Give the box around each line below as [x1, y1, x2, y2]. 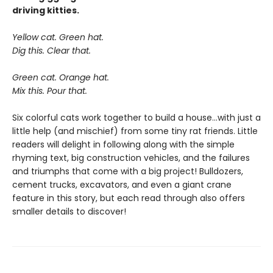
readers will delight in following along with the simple [12, 138, 235, 151]
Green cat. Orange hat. [12, 71, 109, 83]
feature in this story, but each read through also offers [12, 192, 245, 204]
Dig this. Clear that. [12, 44, 91, 57]
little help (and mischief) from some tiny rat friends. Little [12, 125, 258, 137]
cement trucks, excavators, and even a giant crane [12, 179, 232, 191]
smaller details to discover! [12, 205, 126, 218]
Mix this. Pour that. [12, 85, 87, 97]
